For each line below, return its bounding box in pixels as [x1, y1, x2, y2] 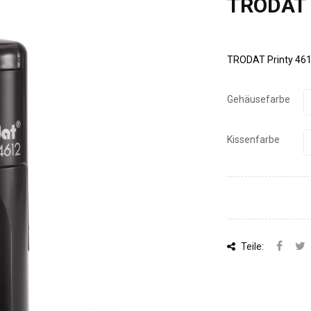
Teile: [239, 241, 264, 252]
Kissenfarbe [227, 134, 280, 145]
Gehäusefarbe [227, 94, 290, 105]
